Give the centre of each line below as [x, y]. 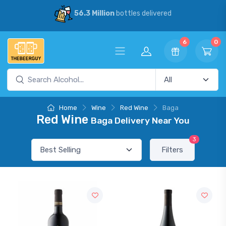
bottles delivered [143, 14]
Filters [172, 150]
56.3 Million [94, 14]
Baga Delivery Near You [140, 121]
